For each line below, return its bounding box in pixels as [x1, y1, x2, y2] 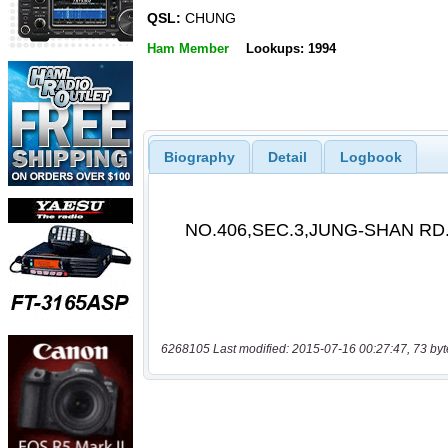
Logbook [339, 148, 402, 165]
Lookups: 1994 [245, 40, 336, 56]
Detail [267, 148, 307, 165]
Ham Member [147, 40, 229, 56]
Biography [163, 148, 235, 165]
